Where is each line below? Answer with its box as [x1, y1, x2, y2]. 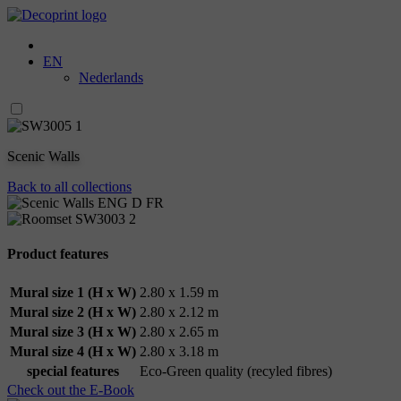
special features [27, 363, 119, 379]
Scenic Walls [7, 149, 80, 164]
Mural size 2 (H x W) [10, 303, 136, 320]
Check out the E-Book [7, 381, 134, 397]
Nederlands [79, 70, 143, 85]
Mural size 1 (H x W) [10, 284, 136, 300]
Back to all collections [7, 179, 132, 194]
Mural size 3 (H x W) [10, 323, 136, 339]
